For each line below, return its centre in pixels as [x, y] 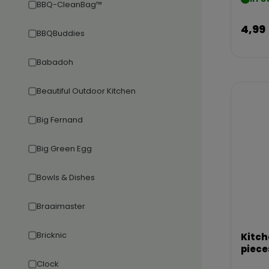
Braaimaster [61, 206]
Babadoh [55, 62]
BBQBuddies [61, 33]
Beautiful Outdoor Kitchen [86, 91]
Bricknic [52, 235]
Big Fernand [60, 120]
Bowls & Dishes [66, 177]
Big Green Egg [64, 149]
